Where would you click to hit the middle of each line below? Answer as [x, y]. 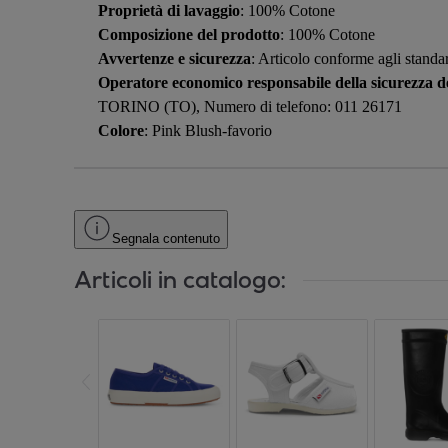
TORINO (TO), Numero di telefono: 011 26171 [250, 106]
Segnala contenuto [166, 238]
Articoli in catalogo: [180, 280]
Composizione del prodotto [189, 34]
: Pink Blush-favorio [208, 130]
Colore [121, 130]
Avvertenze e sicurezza [174, 58]
